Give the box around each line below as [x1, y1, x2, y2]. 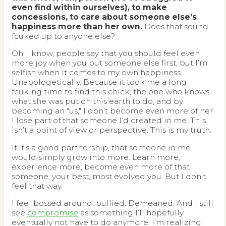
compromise [27, 208, 78, 218]
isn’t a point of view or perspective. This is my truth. [12, 125, 211, 135]
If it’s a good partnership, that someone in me [12, 142, 191, 152]
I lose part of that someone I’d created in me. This [12, 116, 206, 126]
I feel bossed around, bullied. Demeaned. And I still [12, 198, 213, 208]
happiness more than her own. [12, 21, 142, 31]
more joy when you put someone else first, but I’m [12, 58, 207, 68]
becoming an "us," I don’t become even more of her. [12, 106, 215, 116]
